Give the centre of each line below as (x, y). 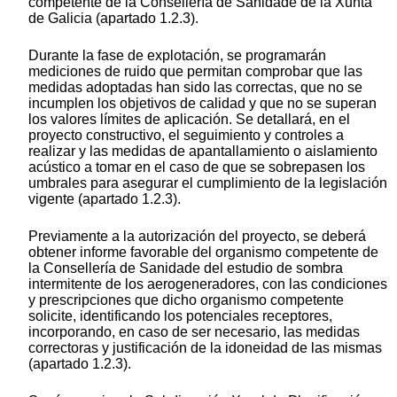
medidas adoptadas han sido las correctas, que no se (195, 87)
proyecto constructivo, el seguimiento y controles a (186, 135)
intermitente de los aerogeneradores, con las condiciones (208, 284)
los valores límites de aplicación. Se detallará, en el (189, 119)
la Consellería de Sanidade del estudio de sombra (186, 268)
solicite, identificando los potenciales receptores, (180, 315)
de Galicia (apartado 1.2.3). (113, 18)
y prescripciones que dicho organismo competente (186, 300)
